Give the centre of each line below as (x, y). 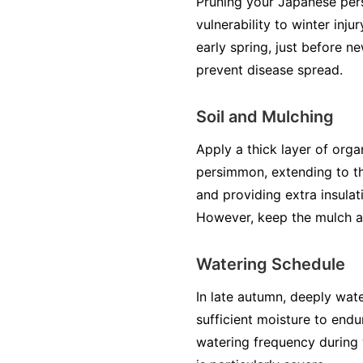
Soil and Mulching (265, 117)
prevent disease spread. (269, 70)
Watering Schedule (271, 265)
